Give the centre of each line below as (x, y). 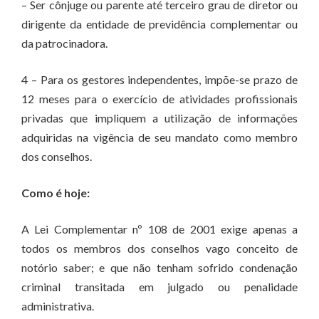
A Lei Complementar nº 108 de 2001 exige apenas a (159, 229)
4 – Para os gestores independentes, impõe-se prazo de (159, 79)
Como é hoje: (56, 193)
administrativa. (58, 306)
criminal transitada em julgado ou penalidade (159, 287)
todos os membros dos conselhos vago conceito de (159, 248)
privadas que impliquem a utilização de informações (159, 118)
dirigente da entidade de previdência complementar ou (159, 24)
